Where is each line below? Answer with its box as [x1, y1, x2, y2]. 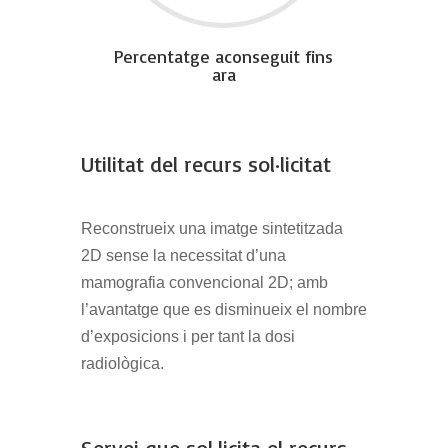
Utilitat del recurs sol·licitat [80, 150, 331, 178]
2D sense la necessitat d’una [80, 247, 286, 265]
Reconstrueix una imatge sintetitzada [80, 220, 343, 238]
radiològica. [80, 355, 164, 373]
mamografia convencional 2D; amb [80, 274, 328, 292]
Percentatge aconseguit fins [114, 45, 334, 68]
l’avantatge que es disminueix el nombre [80, 301, 367, 319]
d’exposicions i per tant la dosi [80, 328, 295, 346]
